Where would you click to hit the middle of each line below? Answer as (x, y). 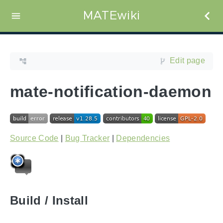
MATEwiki (111, 16)
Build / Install (49, 201)
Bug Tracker (87, 138)
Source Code (34, 138)
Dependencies (143, 138)
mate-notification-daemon (111, 91)
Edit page (187, 61)
